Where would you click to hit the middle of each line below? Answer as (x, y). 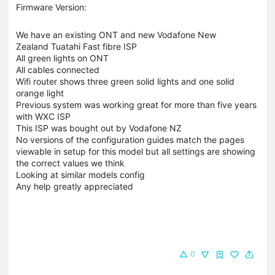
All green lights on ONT (62, 58)
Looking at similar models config (80, 174)
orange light (40, 93)
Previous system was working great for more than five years (136, 104)
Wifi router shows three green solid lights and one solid (125, 81)
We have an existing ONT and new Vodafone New (116, 34)
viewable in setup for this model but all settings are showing (136, 151)
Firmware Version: (51, 7)
